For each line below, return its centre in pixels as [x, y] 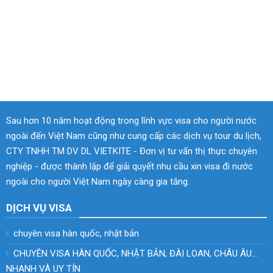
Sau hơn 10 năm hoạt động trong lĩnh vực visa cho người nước [131, 121]
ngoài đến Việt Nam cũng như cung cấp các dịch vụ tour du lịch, [134, 136]
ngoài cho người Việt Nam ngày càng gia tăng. [98, 182]
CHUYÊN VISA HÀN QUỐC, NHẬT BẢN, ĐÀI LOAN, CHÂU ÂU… [135, 254]
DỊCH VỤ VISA [39, 208]
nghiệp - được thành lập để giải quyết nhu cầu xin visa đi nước [129, 167]
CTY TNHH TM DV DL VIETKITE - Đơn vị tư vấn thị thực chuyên [132, 151]
